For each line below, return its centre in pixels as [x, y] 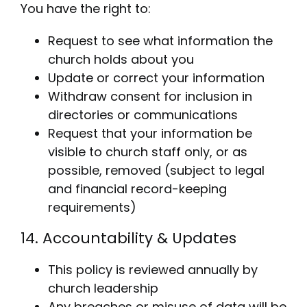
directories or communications [143, 115]
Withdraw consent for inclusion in [150, 97]
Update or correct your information [156, 78]
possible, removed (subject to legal [156, 171]
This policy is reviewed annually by [152, 270]
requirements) [92, 208]
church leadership [103, 288]
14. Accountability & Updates [128, 238]
